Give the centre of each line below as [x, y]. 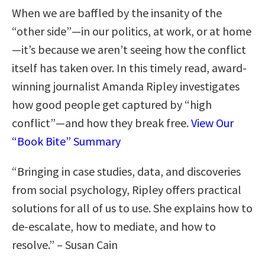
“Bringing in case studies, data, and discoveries [126, 171]
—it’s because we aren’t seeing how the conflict [129, 49]
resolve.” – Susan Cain [65, 244]
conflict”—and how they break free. [101, 122]
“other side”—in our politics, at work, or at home [132, 31]
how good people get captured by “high [112, 104]
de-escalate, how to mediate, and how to [114, 226]
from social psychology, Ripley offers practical [127, 189]
